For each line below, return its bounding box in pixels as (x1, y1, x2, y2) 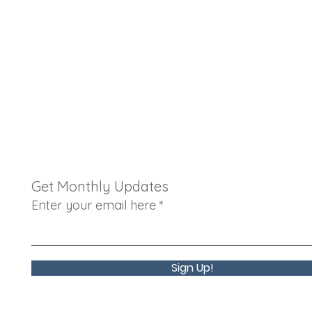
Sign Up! (171, 260, 214, 276)
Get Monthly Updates (31, 178, 169, 195)
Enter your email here (31, 197, 157, 213)
